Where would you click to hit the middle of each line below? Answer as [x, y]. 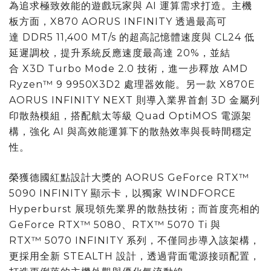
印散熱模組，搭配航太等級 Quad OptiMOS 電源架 [130, 116]
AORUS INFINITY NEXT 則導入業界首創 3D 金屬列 [135, 100]
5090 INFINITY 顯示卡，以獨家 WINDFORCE [122, 193]
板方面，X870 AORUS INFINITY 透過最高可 [118, 21]
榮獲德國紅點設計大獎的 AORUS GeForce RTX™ [129, 177]
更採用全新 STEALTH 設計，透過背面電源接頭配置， [135, 256]
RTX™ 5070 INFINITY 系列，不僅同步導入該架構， [135, 240]
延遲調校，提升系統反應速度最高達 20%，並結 [120, 53]
